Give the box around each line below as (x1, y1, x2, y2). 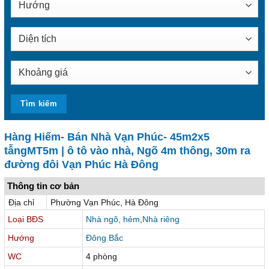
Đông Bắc (85, 232, 123, 243)
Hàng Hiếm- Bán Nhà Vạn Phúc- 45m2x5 (4, 130, 210, 143)
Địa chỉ (8, 197, 34, 207)
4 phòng (85, 251, 117, 261)
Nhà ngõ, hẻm (85, 214, 140, 224)
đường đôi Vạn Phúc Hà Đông (4, 158, 159, 171)
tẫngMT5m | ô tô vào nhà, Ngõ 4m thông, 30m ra (4, 144, 250, 157)
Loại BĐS (8, 214, 43, 224)
